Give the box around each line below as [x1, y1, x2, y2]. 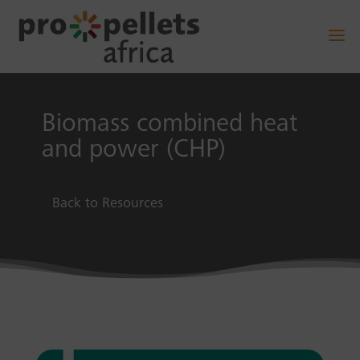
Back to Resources [51, 197, 163, 212]
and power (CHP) [41, 138, 226, 164]
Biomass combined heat [41, 112, 298, 138]
